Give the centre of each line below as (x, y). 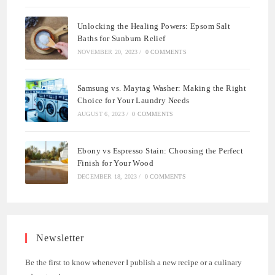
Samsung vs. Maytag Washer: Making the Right (162, 88)
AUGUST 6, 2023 (101, 114)
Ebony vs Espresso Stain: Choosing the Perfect (160, 150)
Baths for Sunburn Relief (122, 39)
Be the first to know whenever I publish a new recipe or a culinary (134, 262)
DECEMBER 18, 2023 (107, 176)
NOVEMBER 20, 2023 (108, 52)
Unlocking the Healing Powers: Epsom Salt (154, 26)
